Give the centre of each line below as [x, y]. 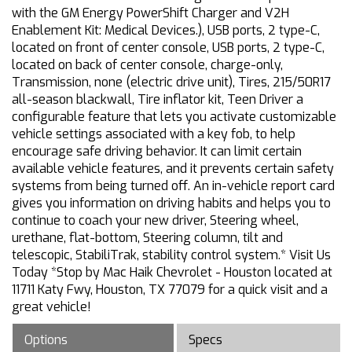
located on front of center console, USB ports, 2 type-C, [168, 48]
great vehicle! [51, 307]
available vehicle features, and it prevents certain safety [173, 169]
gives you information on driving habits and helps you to [171, 203]
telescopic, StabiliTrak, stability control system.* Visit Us [171, 255]
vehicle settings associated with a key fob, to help [154, 134]
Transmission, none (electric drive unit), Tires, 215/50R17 [171, 82]
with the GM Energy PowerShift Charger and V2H [150, 13]
